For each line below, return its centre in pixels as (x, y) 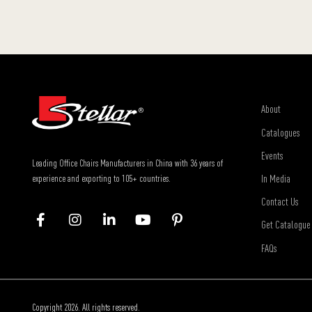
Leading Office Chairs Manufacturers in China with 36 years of (127, 163)
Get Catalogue (286, 225)
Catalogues (280, 132)
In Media (275, 178)
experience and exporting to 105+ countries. (101, 179)
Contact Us (279, 202)
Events (272, 155)
